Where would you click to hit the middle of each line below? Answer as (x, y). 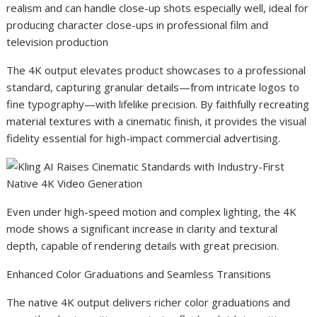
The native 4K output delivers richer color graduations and (149, 302)
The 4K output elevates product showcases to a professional (156, 70)
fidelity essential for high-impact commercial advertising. (144, 138)
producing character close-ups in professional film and (138, 25)
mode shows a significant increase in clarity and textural (142, 229)
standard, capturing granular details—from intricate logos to (153, 87)
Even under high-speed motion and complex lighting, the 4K (152, 212)
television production (58, 42)
